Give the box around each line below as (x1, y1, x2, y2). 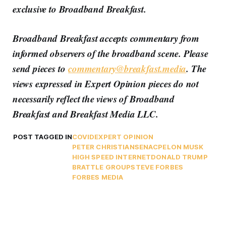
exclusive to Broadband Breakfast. (13, 2, 146, 16)
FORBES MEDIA (72, 173, 124, 181)
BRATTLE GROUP (72, 162, 131, 171)
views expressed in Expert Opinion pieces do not (13, 76, 199, 90)
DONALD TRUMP (151, 152, 208, 161)
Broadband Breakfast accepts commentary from (13, 31, 199, 45)
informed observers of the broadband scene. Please (13, 46, 208, 60)
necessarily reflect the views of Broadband (13, 91, 175, 105)
